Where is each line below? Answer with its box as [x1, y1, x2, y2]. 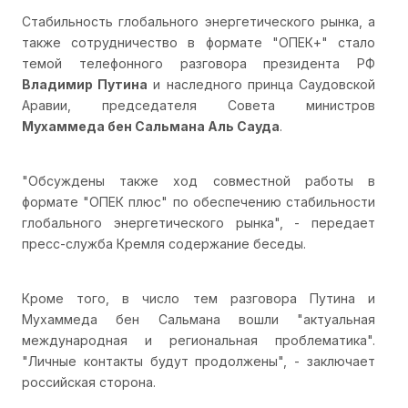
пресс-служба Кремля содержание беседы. [22, 235, 306, 251]
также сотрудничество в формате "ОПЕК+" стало [22, 34, 375, 50]
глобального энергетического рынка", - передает [22, 214, 375, 230]
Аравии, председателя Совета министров [22, 97, 375, 113]
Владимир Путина [22, 76, 148, 92]
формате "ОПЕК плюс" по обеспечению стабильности [22, 193, 375, 209]
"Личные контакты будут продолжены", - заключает [22, 352, 375, 369]
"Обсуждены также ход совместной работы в [22, 172, 375, 189]
